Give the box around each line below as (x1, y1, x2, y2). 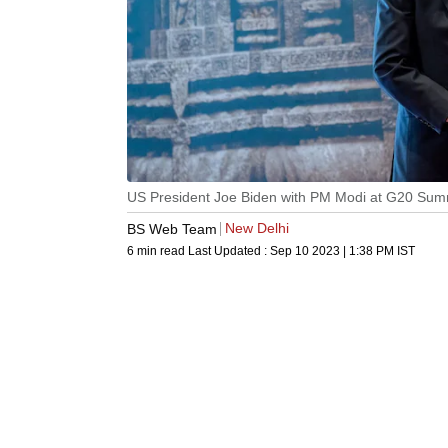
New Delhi (225, 220, 289, 237)
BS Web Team (127, 220, 217, 237)
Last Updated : (188, 244, 270, 259)
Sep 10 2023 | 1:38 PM (270, 244, 394, 259)
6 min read (127, 244, 188, 259)
